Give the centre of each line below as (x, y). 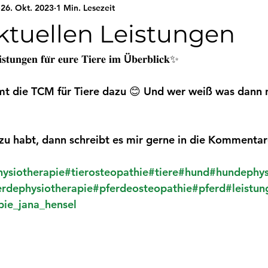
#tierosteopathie (106, 172)
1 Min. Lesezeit (86, 7)
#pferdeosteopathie (142, 188)
